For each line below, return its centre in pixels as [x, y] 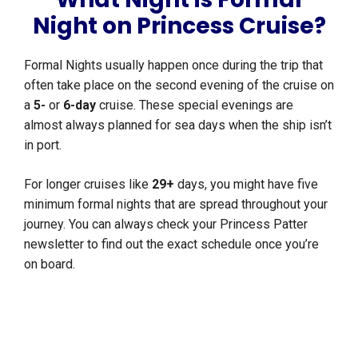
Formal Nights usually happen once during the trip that [173, 65]
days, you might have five [246, 184]
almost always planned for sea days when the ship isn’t [178, 125]
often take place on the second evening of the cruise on [179, 85]
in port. [46, 145]
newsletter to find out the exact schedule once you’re [171, 244]
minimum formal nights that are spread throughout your [176, 204]
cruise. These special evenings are [196, 105]
